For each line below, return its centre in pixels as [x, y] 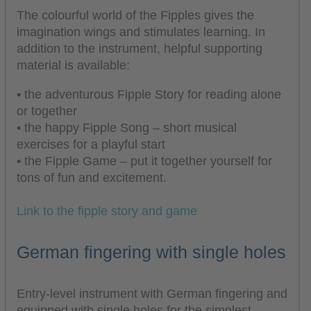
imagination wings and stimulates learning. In [141, 32]
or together [47, 111]
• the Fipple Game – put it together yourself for [144, 161]
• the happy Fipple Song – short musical [127, 127]
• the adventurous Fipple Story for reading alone [149, 94]
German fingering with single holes [151, 252]
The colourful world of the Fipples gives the [135, 16]
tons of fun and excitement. [92, 177]
